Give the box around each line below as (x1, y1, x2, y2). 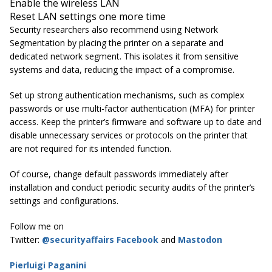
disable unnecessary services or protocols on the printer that (10, 129, 248, 141)
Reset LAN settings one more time (10, 10, 166, 24)
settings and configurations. (10, 195, 118, 207)
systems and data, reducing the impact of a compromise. (10, 64, 234, 76)
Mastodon (178, 234, 222, 246)
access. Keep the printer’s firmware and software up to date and (10, 116, 262, 128)
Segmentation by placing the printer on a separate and (10, 37, 223, 49)
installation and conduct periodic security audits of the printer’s (10, 182, 255, 194)
